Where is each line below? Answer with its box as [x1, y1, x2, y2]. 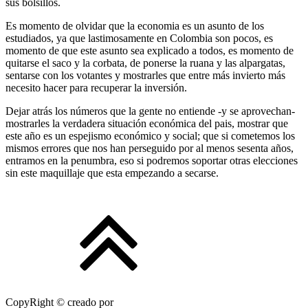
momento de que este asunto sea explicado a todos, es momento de [5, 44, 294, 56]
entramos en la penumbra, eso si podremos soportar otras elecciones [5, 154, 298, 166]
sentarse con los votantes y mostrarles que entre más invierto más [5, 69, 285, 81]
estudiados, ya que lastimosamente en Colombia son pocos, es [5, 32, 273, 44]
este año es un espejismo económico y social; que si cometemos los [5, 129, 295, 142]
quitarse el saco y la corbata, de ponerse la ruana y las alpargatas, [5, 56, 285, 69]
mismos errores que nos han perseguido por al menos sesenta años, [5, 142, 294, 154]
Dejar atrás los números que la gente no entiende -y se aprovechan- [5, 104, 295, 117]
